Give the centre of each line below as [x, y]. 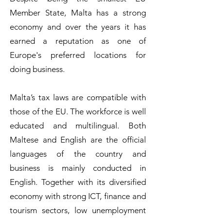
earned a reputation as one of [78, 41]
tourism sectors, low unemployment [78, 210]
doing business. [37, 69]
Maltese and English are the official [78, 140]
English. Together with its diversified [78, 182]
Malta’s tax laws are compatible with [78, 97]
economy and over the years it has [78, 27]
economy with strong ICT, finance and [78, 196]
